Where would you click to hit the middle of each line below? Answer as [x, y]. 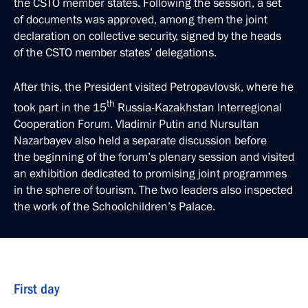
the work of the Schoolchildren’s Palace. [114, 206]
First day [36, 288]
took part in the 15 [60, 107]
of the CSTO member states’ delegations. [115, 53]
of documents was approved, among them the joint [141, 20]
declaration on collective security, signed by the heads [147, 36]
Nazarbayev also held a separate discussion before [140, 140]
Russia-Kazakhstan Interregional [198, 107]
